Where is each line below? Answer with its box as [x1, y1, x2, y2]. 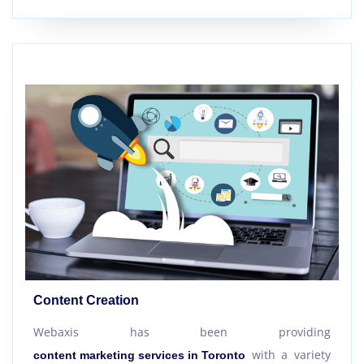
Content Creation [33, 293, 139, 308]
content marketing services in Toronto [33, 349, 245, 362]
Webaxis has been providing [33, 324, 331, 340]
